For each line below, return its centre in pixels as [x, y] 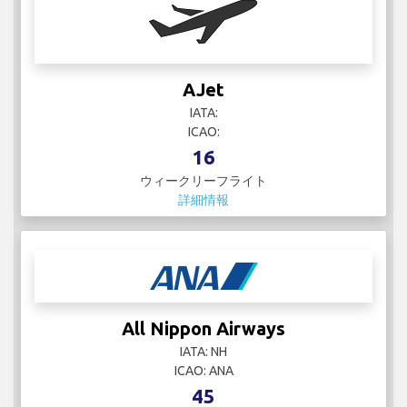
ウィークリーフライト [203, 181]
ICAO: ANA [203, 371]
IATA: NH [203, 352]
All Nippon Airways [203, 329]
